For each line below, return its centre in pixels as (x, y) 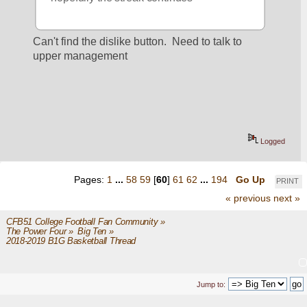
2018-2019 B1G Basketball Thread (71, 241)
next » (287, 198)
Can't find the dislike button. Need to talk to (138, 41)
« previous (248, 198)
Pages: (90, 180)
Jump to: (211, 285)
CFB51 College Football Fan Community (82, 222)
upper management (81, 56)
